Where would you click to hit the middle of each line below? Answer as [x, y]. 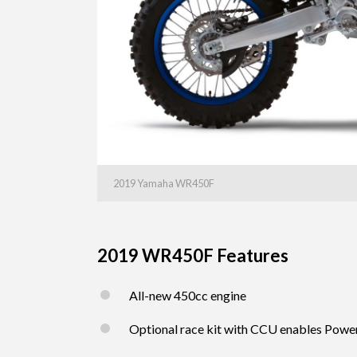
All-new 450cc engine [188, 296]
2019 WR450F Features [193, 256]
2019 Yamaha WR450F [164, 184]
